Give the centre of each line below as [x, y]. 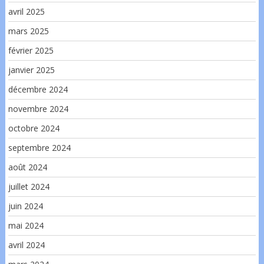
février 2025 [31, 50]
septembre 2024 [39, 147]
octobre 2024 [34, 128]
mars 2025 [28, 31]
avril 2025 [26, 11]
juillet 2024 [29, 186]
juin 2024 [25, 206]
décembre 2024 [38, 89]
